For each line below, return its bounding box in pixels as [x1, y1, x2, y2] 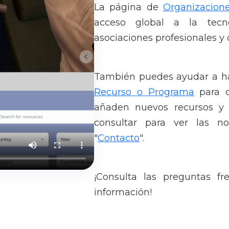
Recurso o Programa [94, 86, 194, 98]
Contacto [98, 132, 140, 144]
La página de [94, 1, 163, 13]
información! [94, 186, 152, 198]
